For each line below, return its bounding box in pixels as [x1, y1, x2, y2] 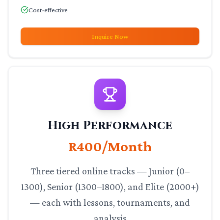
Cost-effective [28, 6, 68, 14]
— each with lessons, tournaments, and [30, 197, 190, 208]
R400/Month [68, 138, 152, 154]
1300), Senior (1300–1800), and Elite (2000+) [21, 181, 199, 192]
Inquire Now [91, 32, 129, 40]
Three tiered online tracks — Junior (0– [30, 165, 190, 176]
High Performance [47, 118, 173, 134]
